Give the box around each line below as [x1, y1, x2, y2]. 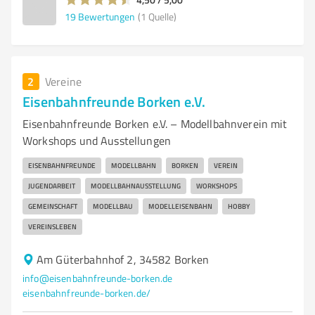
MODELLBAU [93, 201, 133, 211]
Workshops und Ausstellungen [22, 133, 172, 148]
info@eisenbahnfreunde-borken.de [22, 271, 173, 285]
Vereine [45, 74, 82, 89]
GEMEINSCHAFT [28, 201, 77, 211]
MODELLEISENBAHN [148, 201, 212, 211]
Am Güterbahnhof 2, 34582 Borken [37, 252, 210, 267]
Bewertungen [78, 9, 135, 23]
